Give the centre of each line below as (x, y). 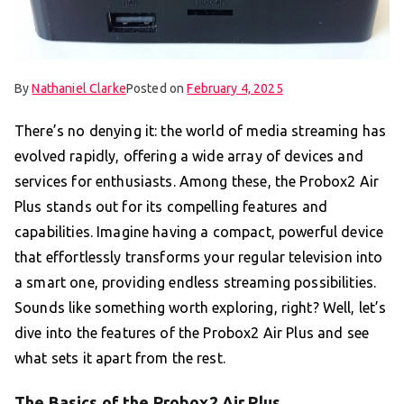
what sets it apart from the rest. (120, 358)
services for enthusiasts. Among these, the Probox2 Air (197, 181)
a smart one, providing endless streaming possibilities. (196, 282)
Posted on (156, 88)
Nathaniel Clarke (79, 88)
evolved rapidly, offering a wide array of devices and (189, 156)
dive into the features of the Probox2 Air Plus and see (192, 332)
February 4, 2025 (235, 88)
